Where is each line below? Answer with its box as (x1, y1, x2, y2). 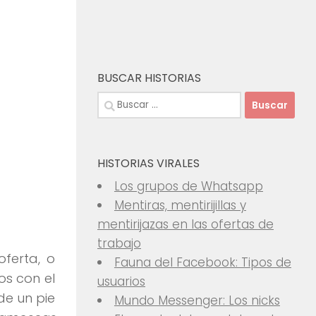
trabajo (97, 235, 141, 252)
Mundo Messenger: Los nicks (114, 292, 280, 309)
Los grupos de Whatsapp (114, 178, 263, 195)
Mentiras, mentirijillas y (114, 197, 246, 214)
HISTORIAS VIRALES (97, 155, 200, 171)
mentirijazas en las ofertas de (97, 216, 274, 233)
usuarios (97, 273, 145, 290)
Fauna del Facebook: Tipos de (114, 254, 291, 271)
